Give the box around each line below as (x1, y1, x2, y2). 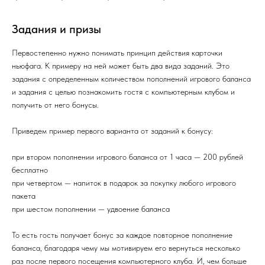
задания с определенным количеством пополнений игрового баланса (12, 74, 251, 83)
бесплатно (12, 165, 48, 174)
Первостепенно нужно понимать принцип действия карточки (12, 48, 222, 57)
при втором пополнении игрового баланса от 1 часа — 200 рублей (12, 152, 243, 161)
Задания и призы (12, 22, 101, 36)
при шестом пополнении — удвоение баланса (12, 204, 170, 214)
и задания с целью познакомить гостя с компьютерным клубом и (12, 87, 235, 96)
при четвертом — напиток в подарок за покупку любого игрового (12, 178, 236, 188)
